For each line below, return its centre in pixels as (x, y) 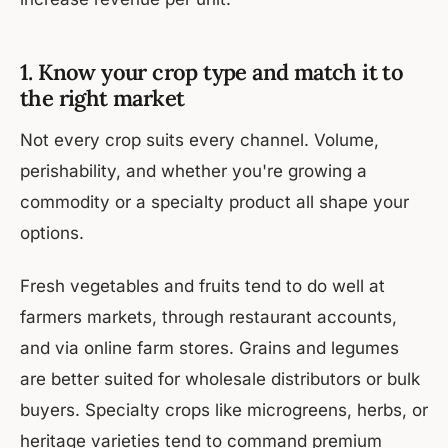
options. (52, 233)
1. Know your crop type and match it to (212, 72)
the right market (102, 98)
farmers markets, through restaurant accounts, (208, 317)
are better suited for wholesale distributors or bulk (220, 379)
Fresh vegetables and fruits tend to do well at (202, 286)
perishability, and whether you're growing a (193, 171)
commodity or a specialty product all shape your (214, 202)
